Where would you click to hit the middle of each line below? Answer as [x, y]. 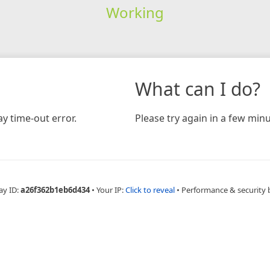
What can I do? [198, 89]
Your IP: [111, 190]
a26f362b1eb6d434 [55, 190]
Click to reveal [150, 190]
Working [135, 12]
